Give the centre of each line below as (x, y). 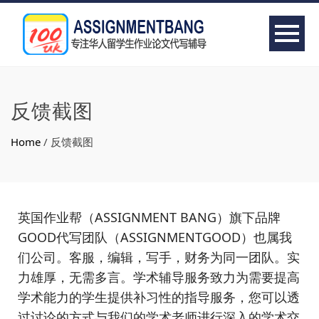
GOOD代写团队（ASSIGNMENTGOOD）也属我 (155, 237)
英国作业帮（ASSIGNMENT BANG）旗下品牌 (149, 217)
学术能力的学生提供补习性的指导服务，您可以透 (159, 297)
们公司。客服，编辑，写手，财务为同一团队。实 (159, 257)
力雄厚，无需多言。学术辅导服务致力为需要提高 (159, 277)
